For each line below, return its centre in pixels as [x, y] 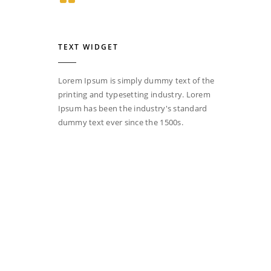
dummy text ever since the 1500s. [120, 122]
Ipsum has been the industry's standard [132, 109]
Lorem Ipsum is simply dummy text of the [136, 81]
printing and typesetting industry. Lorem [134, 95]
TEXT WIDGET [88, 47]
